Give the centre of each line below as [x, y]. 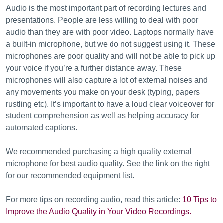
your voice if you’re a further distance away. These [94, 68]
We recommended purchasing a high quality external [99, 152]
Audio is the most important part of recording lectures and [106, 8]
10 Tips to [199, 199]
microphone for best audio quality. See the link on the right [108, 164]
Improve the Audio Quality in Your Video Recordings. [99, 211]
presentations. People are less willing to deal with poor [102, 20]
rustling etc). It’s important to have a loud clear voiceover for [110, 104]
